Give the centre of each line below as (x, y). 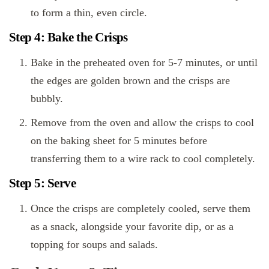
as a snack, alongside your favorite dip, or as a (132, 227)
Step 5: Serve (43, 183)
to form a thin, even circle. (89, 12)
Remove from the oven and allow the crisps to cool (142, 123)
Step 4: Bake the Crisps (68, 37)
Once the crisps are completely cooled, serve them (141, 209)
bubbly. (47, 99)
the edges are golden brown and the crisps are (130, 81)
